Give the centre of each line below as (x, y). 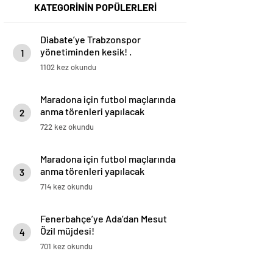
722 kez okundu (67, 127)
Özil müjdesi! (67, 231)
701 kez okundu (66, 246)
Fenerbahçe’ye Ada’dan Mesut (104, 219)
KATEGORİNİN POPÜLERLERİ (95, 7)
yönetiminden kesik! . (86, 52)
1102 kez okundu (68, 67)
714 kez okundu (66, 187)
